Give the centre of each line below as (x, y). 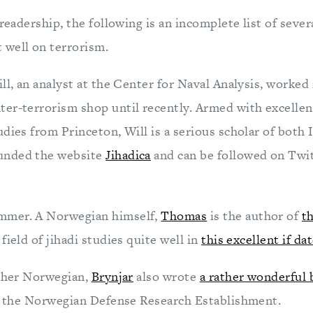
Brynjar (112, 276)
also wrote (166, 276)
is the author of (254, 216)
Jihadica (128, 155)
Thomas (184, 216)
